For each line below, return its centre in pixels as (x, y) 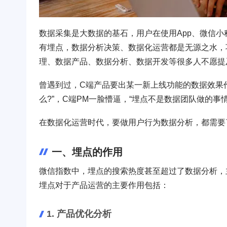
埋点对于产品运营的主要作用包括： (104, 185)
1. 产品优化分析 (79, 214)
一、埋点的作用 (87, 152)
